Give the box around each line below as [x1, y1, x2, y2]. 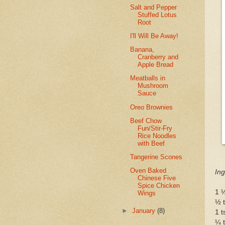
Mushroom [138, 82, 169, 90]
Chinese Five [138, 174, 176, 182]
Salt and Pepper [130, 3, 177, 11]
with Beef [138, 139, 165, 147]
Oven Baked [130, 167, 167, 175]
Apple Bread [138, 61, 174, 69]
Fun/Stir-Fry [138, 124, 173, 132]
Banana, [130, 46, 155, 54]
